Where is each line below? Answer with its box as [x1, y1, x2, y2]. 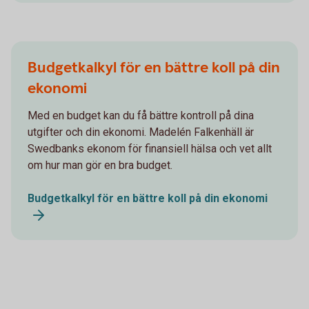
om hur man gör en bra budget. [28, 159, 172, 172]
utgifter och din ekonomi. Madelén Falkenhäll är [28, 126, 254, 139]
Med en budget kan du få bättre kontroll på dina [28, 109, 254, 122]
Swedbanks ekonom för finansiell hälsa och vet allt [28, 142, 272, 155]
